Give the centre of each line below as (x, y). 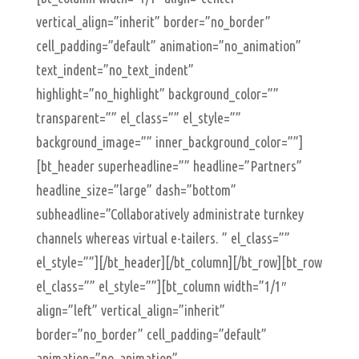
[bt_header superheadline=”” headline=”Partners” (169, 166)
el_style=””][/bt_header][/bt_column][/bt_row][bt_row (179, 262)
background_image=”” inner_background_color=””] (169, 142)
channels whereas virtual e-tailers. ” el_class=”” (163, 238)
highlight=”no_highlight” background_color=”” (157, 94)
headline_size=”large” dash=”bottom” (136, 190)
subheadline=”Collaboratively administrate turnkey (169, 214)
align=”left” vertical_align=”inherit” (130, 310)
